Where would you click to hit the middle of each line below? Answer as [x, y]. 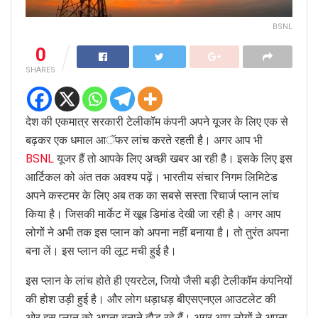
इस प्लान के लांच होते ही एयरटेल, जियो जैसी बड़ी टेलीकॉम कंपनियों [159, 280]
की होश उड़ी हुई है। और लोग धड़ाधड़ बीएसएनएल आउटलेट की [151, 299]
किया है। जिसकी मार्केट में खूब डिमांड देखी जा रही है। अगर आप [153, 214]
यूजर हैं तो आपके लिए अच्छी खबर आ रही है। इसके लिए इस [173, 158]
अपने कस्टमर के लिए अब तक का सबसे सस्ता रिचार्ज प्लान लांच [152, 195]
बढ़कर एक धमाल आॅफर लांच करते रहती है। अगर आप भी [144, 140]
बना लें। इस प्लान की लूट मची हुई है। [101, 251]
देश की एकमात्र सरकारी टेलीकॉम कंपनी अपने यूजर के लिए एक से [157, 121]
